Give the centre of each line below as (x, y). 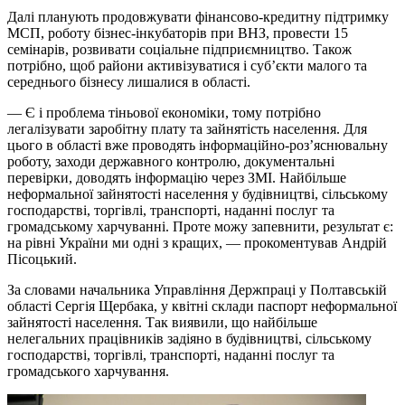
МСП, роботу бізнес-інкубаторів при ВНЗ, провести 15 (178, 33)
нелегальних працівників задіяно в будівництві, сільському (189, 338)
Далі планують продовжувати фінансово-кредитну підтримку (198, 16)
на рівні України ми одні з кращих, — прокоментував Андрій (197, 242)
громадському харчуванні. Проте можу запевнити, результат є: (200, 226)
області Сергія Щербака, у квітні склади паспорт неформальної (202, 306)
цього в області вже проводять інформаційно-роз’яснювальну (198, 145)
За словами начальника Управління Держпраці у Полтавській (197, 289)
